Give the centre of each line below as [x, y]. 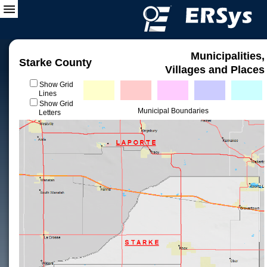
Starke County [55, 63]
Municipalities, [228, 56]
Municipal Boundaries [173, 111]
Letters [49, 113]
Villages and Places [215, 70]
